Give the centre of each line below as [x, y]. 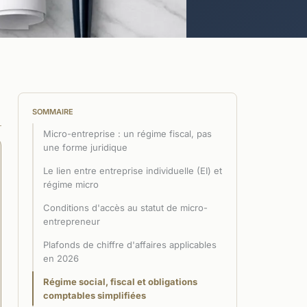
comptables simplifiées [95, 295]
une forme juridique [85, 147]
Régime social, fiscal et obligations [120, 281]
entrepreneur [72, 221]
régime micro [71, 184]
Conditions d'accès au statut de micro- [125, 207]
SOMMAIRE [53, 111]
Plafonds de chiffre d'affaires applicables [130, 244]
